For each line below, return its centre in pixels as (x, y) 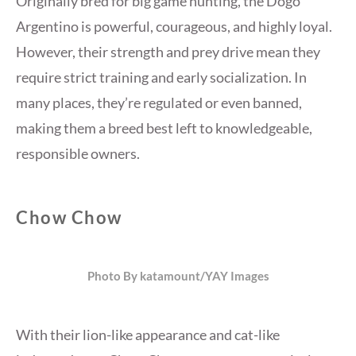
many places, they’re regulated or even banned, (159, 103)
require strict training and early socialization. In (161, 77)
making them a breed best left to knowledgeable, (164, 128)
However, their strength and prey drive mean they (168, 52)
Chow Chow (69, 218)
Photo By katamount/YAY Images (178, 276)
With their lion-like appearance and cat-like (148, 335)
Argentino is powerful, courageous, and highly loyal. (174, 27)
